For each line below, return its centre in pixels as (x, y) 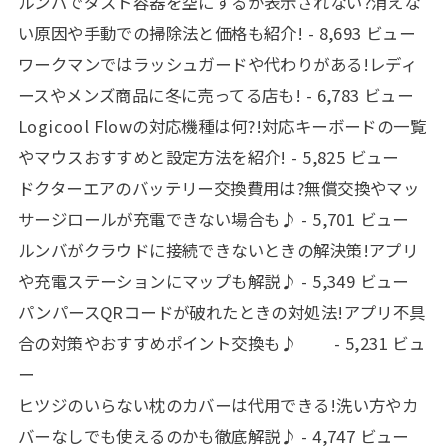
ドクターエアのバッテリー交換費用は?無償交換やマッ (218, 187)
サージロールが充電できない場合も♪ (157, 218)
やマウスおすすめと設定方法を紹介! (152, 156)
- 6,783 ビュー (357, 94)
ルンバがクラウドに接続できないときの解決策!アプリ (218, 249)
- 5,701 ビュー (352, 218)
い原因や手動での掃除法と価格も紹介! (160, 32)
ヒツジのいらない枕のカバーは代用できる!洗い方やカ (218, 404)
